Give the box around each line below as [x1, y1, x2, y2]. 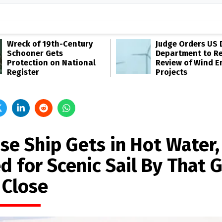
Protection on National [7, 58, 96, 67]
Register [7, 67, 39, 77]
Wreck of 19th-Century [7, 39, 93, 49]
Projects [156, 67, 187, 77]
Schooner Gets [7, 49, 63, 58]
